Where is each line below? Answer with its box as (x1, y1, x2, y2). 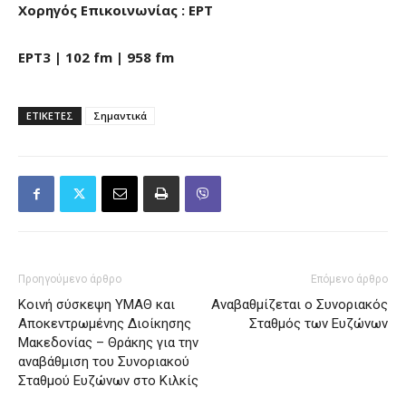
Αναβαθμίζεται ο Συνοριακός (211, 296, 388, 314)
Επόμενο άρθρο (311, 273, 388, 286)
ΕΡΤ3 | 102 (18, 48, 93, 67)
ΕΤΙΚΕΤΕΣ (26, 109, 73, 123)
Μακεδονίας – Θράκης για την (18, 334, 198, 352)
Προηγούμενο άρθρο (18, 273, 121, 286)
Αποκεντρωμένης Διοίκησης (18, 315, 191, 333)
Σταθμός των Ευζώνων (249, 315, 388, 333)
